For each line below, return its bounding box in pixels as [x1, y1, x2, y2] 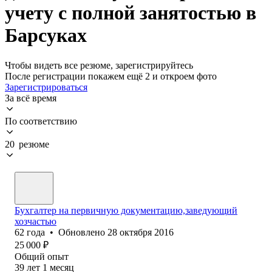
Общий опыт [15, 251, 69, 262]
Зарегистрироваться [5, 81, 87, 92]
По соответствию [5, 115, 77, 126]
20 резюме [5, 138, 49, 149]
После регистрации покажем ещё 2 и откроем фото [5, 70, 217, 81]
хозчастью [15, 216, 56, 226]
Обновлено [58, 226, 107, 237]
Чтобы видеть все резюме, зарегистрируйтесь [5, 59, 193, 70]
